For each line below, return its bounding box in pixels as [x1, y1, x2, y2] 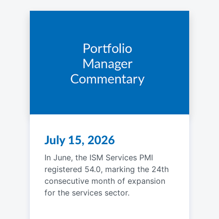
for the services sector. [44, 187, 130, 197]
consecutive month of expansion [44, 175, 165, 186]
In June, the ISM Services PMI [44, 152, 153, 162]
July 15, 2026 [44, 134, 115, 147]
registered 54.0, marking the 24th [44, 164, 169, 174]
